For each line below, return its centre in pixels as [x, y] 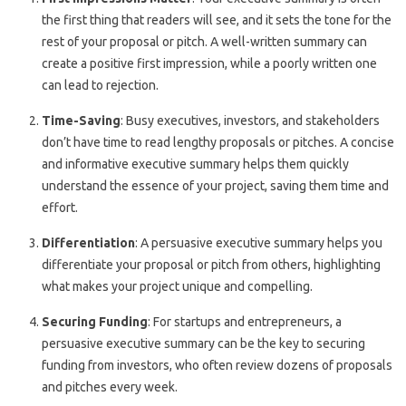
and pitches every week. [110, 387]
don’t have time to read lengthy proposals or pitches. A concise [218, 142]
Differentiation [88, 242]
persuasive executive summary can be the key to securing [203, 343]
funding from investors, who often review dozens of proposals [217, 365]
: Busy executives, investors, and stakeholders [250, 120]
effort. [60, 207]
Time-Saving [81, 120]
